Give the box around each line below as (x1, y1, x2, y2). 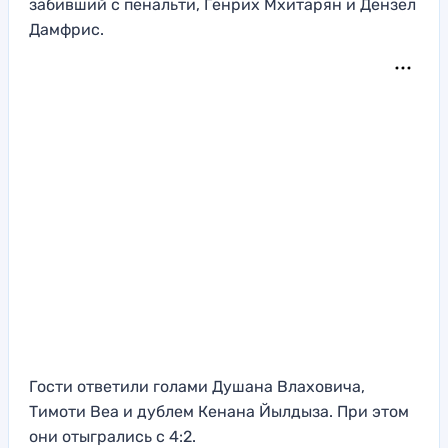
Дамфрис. (29, 20, 108, 40)
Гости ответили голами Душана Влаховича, (29, 377, 365, 397)
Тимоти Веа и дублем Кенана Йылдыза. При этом (29, 402, 409, 422)
